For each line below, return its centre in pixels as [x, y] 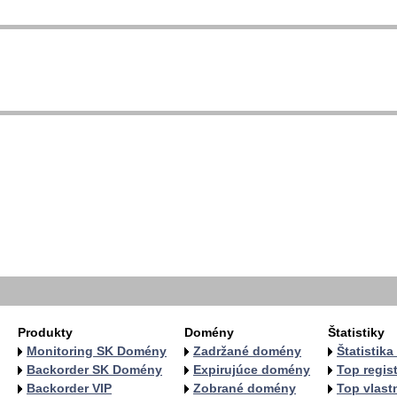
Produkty [45, 332]
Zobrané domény [245, 388]
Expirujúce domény [252, 370]
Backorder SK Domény [94, 370]
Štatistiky [356, 332]
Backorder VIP [69, 388]
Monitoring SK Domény [97, 351]
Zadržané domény [247, 351]
